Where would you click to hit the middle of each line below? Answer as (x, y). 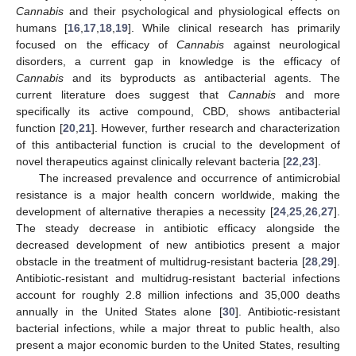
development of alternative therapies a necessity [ (145, 211)
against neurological (282, 44)
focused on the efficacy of (97, 44)
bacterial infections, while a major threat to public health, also (178, 328)
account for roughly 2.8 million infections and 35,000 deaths (178, 294)
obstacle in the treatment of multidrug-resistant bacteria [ (161, 261)
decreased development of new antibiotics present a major (178, 244)
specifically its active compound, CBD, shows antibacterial (178, 111)
